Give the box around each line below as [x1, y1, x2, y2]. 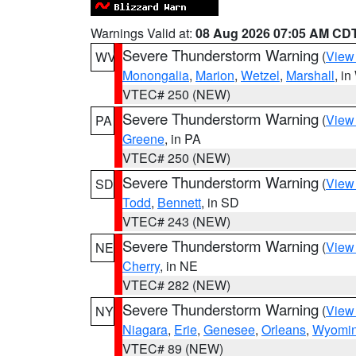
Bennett [157, 193, 201, 211]
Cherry [122, 257, 160, 275]
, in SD [201, 193, 239, 211]
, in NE [160, 257, 198, 275]
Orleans [261, 320, 306, 339]
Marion [195, 66, 234, 84]
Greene [122, 130, 164, 148]
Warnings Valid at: [91, 24, 195, 42]
